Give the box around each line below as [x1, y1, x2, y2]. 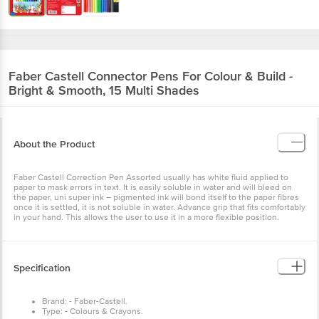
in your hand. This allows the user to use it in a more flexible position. [14, 211, 279, 223]
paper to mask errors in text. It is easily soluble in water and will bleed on [14, 182, 292, 193]
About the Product [14, 137, 95, 150]
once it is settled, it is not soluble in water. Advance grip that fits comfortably [14, 202, 305, 213]
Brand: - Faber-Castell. [42, 296, 127, 307]
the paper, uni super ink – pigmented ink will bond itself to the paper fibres [14, 192, 299, 203]
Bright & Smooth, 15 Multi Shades [9, 82, 199, 98]
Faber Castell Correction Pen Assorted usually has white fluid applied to [14, 172, 288, 183]
